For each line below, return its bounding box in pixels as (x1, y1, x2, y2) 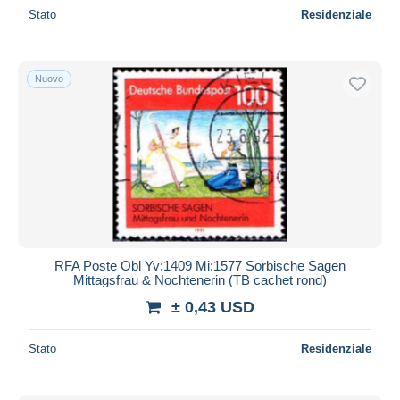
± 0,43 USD (171, 297, 254, 316)
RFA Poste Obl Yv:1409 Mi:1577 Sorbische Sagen (54, 257, 346, 273)
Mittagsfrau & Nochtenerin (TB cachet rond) (73, 271, 327, 287)
